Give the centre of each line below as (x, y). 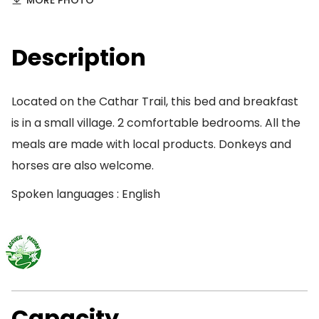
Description (79, 57)
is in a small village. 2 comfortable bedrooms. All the (156, 123)
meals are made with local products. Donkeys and (151, 144)
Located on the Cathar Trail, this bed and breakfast (155, 101)
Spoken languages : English (86, 194)
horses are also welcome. (83, 166)
